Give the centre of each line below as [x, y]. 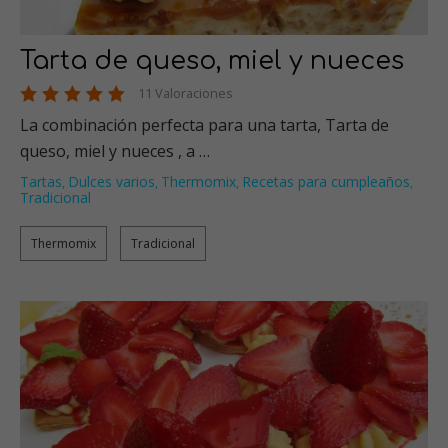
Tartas [41, 181]
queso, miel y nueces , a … [115, 150]
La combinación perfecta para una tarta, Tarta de [204, 124]
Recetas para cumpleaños [326, 181]
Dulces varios [111, 181]
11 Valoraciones [185, 92]
